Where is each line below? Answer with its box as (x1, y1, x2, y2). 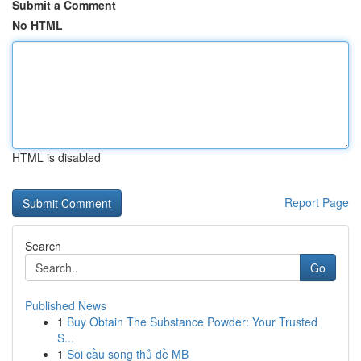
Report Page (284, 194, 349, 210)
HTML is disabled (12, 149, 101, 165)
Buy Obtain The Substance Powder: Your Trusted (67, 313, 317, 330)
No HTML (12, 17, 63, 33)
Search (25, 238, 61, 254)
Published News (25, 297, 106, 313)
